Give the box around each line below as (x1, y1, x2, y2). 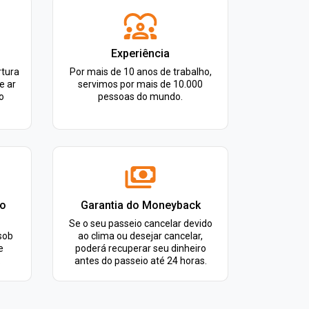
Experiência (111, 47, 170, 60)
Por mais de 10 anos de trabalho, (69, 66, 212, 77)
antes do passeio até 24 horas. (74, 255, 207, 266)
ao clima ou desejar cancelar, (78, 230, 203, 241)
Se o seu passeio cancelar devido (68, 218, 212, 229)
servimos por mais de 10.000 (78, 79, 203, 90)
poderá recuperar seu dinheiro (74, 243, 206, 254)
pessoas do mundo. (98, 91, 183, 102)
